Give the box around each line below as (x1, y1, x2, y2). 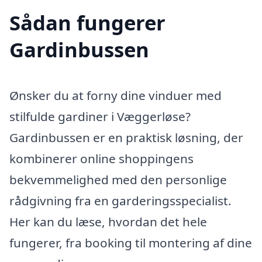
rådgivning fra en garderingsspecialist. (9, 192, 232, 209)
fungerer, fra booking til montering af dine (9, 235, 252, 251)
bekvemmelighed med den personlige (9, 171, 227, 188)
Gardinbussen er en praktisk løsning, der (9, 129, 243, 146)
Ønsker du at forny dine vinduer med (9, 87, 222, 104)
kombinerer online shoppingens (9, 150, 194, 167)
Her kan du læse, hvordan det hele (9, 213, 207, 230)
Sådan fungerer (9, 9, 166, 37)
